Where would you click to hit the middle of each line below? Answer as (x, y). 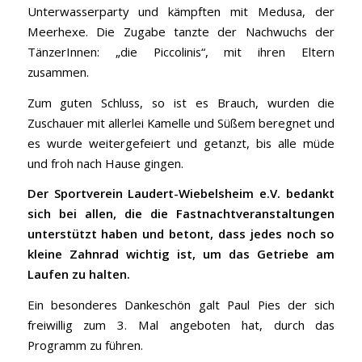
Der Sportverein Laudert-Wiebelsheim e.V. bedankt (181, 194)
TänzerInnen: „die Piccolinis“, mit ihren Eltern (181, 52)
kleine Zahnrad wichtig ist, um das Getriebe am (181, 254)
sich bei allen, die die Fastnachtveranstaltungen (181, 214)
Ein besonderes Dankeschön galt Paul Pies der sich (181, 305)
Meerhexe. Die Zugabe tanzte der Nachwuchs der (181, 32)
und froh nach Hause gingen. (105, 163)
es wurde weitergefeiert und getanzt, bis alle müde (181, 143)
